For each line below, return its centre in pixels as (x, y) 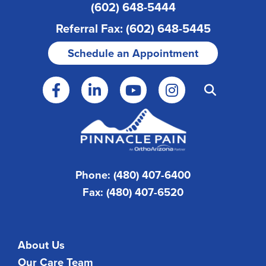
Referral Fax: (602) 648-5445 (133, 28)
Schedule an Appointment (133, 53)
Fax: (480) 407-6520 (133, 192)
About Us (41, 245)
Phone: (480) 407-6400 (133, 175)
